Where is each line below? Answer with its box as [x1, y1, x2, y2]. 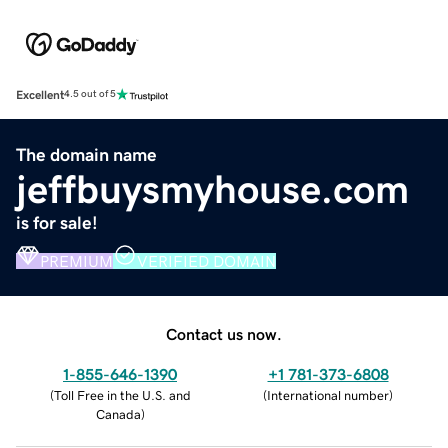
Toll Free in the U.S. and [53, 388, 191, 402]
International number [267, 388, 389, 402]
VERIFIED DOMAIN [137, 252, 276, 269]
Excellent [16, 88, 64, 101]
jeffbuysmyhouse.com [16, 168, 409, 209]
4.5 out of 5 [64, 89, 116, 100]
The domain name [16, 145, 157, 164]
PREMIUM [40, 252, 113, 269]
